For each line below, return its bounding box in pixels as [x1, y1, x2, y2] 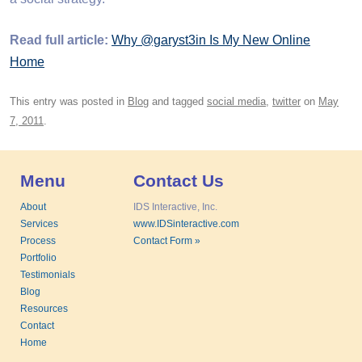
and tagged [149, 95, 207, 107]
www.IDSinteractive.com [133, 217, 239, 229]
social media [207, 95, 266, 107]
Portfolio [20, 251, 57, 263]
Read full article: [10, 33, 108, 47]
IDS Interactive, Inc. [133, 200, 217, 213]
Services [20, 217, 58, 229]
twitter [272, 95, 301, 107]
